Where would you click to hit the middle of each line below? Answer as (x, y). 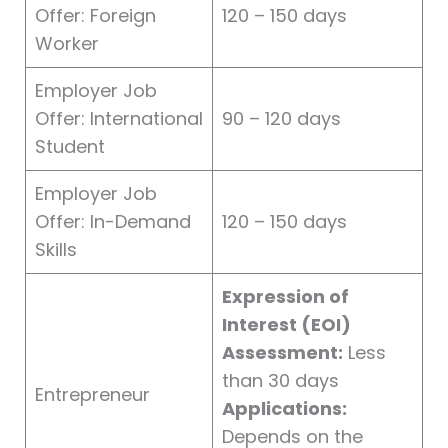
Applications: (284, 408)
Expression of (285, 296)
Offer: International (118, 118)
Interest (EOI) (286, 324)
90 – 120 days (281, 118)
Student (69, 146)
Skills (55, 249)
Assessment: (282, 352)
